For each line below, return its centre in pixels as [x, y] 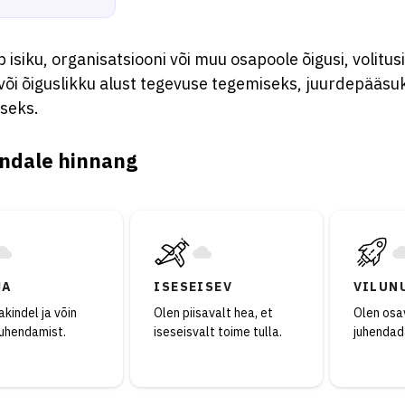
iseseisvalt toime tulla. [218, 332]
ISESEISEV [193, 287]
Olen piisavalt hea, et [214, 313]
